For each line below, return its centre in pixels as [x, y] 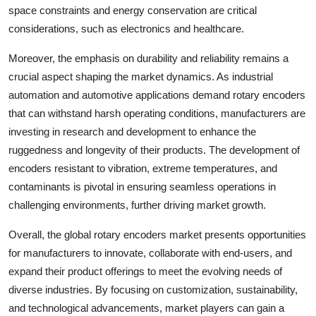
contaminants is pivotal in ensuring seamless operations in [142, 186]
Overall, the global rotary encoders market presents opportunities [157, 234]
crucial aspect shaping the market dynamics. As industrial [141, 76]
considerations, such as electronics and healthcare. [126, 28]
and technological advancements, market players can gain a [146, 308]
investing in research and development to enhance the [132, 131]
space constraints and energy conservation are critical [133, 10]
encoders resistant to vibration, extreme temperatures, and [143, 168]
